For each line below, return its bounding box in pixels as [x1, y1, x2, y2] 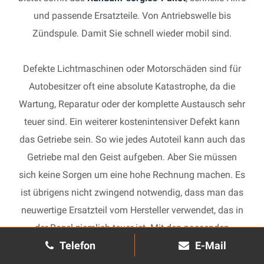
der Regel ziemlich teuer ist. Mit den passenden [35, 222, 229, 233]
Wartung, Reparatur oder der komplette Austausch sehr [19, 98, 245, 110]
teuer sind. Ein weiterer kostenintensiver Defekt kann [24, 116, 240, 127]
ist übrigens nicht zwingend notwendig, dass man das [21, 187, 243, 198]
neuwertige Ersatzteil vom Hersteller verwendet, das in [21, 204, 243, 216]
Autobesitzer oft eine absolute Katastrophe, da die [29, 81, 235, 92]
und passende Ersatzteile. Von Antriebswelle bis [33, 10, 231, 21]
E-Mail [195, 239, 226, 252]
